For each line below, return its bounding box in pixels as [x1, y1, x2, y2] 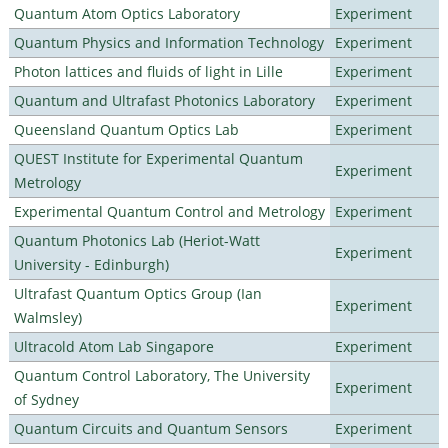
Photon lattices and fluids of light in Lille [13, 61, 283, 81]
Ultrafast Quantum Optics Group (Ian [13, 283, 262, 303]
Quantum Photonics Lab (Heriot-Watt [13, 230, 260, 250]
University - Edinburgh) [13, 254, 169, 274]
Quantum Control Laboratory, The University [13, 365, 310, 385]
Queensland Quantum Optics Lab [13, 119, 239, 139]
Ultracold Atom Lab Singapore [13, 336, 214, 356]
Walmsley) [13, 307, 82, 327]
